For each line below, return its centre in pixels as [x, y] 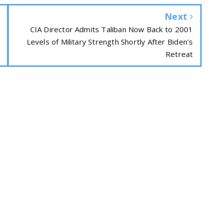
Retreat [179, 54]
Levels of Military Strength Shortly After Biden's [110, 42]
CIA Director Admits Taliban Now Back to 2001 [111, 29]
